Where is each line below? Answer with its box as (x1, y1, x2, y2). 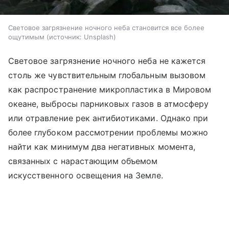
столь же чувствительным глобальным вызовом (8, 70, 206, 80)
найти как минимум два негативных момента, (8, 141, 195, 152)
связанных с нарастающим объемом (8, 155, 158, 166)
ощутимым (8, 32, 44, 41)
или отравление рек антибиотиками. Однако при (8, 112, 209, 123)
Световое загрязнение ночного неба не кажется (8, 55, 206, 66)
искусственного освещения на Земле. (8, 170, 163, 180)
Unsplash (84, 32, 113, 41)
